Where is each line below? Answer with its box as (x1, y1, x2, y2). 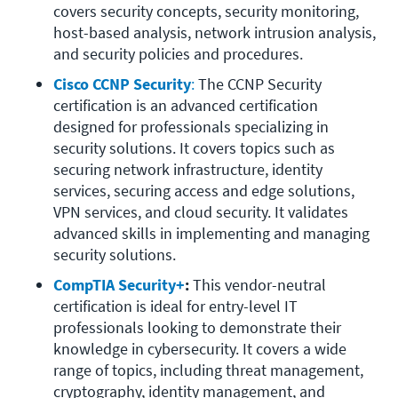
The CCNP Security (195, 74, 322, 95)
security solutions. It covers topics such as (53, 138, 335, 159)
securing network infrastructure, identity (53, 159, 322, 180)
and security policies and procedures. (53, 44, 303, 65)
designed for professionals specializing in (53, 116, 329, 138)
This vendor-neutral (189, 275, 326, 296)
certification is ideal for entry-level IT (53, 296, 298, 317)
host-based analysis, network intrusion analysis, (53, 22, 376, 44)
